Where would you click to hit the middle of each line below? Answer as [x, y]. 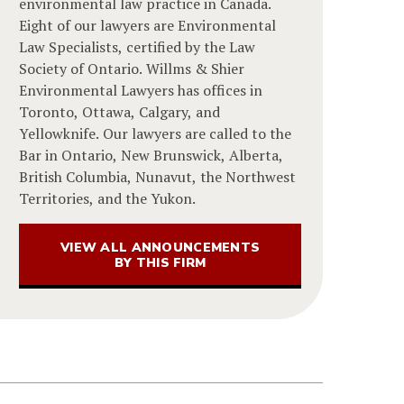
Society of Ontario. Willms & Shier [132, 68]
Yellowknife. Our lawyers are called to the [156, 133]
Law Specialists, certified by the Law [138, 46]
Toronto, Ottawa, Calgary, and [120, 111]
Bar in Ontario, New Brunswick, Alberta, [151, 155]
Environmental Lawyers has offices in [141, 90]
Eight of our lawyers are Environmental [148, 25]
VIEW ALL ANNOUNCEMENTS [161, 247]
